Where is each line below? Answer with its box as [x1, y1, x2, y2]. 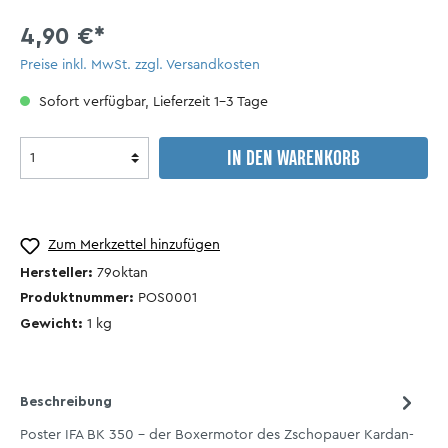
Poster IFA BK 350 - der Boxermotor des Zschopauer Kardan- [20, 428, 414, 443]
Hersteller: [20, 265, 97, 280]
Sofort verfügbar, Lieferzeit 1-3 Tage [35, 95, 268, 110]
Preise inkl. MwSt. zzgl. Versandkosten [20, 58, 260, 73]
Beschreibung [20, 395, 112, 410]
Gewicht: [20, 317, 87, 332]
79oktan [97, 265, 148, 280]
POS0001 [138, 291, 197, 306]
